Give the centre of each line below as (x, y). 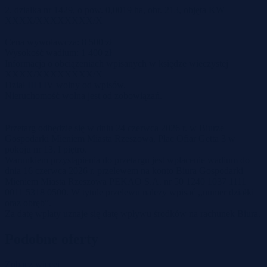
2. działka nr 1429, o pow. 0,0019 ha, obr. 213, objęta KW (115, 10)
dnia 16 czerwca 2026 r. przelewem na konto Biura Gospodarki (124, 170)
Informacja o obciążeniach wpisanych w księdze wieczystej (117, 63)
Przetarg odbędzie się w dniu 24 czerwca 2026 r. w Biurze (114, 128)
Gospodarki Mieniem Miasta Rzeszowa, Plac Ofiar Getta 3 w (120, 138)
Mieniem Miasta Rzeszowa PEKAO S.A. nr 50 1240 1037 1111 (125, 181)
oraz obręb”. (28, 203)
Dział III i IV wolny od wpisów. (65, 85)
